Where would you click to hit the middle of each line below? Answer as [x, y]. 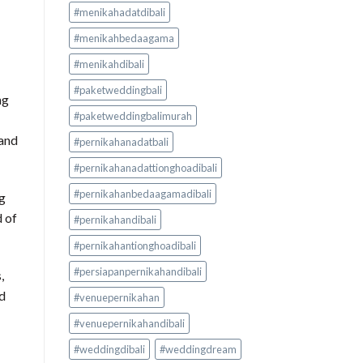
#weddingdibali [109, 350]
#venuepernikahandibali [129, 324]
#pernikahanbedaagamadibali [142, 194]
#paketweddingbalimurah [132, 116]
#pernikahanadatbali [121, 142]
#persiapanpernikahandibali [137, 272]
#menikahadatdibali [119, 13]
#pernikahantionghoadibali [135, 246]
